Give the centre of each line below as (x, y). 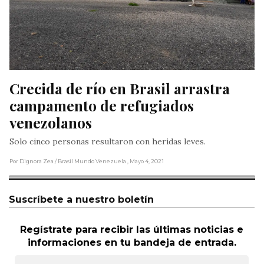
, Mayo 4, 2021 (146, 161)
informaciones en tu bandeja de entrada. (132, 243)
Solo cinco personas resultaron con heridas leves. (108, 142)
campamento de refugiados (102, 105)
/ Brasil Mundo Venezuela (91, 161)
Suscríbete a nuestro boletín (81, 200)
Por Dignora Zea (32, 161)
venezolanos (51, 123)
